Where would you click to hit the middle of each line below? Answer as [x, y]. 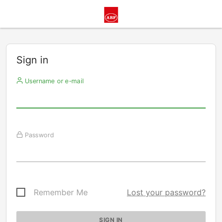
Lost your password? [166, 192]
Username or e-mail [53, 81]
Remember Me [61, 192]
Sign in [32, 60]
